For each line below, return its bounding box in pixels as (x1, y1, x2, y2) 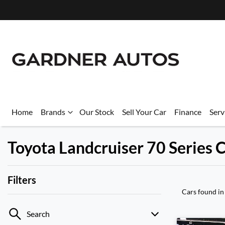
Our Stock (79, 107, 114, 117)
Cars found (182, 187, 218, 196)
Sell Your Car (122, 107, 166, 117)
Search (27, 209, 50, 218)
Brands (41, 107, 65, 117)
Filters (8, 174, 36, 186)
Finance (174, 107, 201, 117)
